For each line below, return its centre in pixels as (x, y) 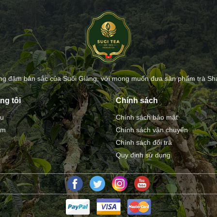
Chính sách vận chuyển (152, 130)
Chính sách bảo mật (147, 117)
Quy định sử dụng (143, 155)
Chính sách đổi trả (144, 143)
